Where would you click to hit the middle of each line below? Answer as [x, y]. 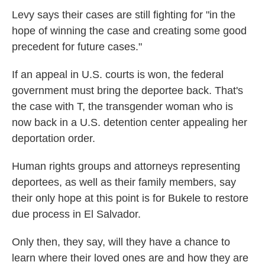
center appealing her [199, 123]
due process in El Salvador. [76, 214]
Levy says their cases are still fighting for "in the [124, 15]
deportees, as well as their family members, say [124, 182]
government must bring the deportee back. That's [127, 91]
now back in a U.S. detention [80, 123]
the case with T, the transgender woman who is [122, 107]
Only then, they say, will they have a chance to [121, 242]
